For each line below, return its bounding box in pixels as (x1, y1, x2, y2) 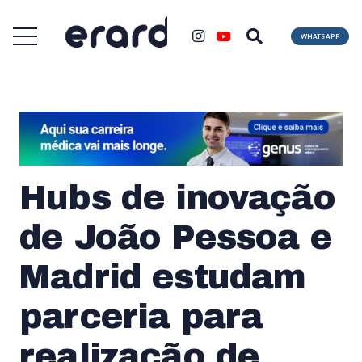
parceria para (19, 297, 263, 335)
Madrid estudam (19, 258, 306, 296)
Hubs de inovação (19, 179, 335, 217)
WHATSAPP (300, 32, 339, 40)
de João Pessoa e (19, 218, 332, 256)
